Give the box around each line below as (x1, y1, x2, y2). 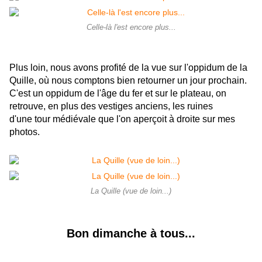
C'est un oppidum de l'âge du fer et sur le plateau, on (9, 88, 226, 99)
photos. (9, 127, 40, 137)
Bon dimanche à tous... (67, 227, 195, 240)
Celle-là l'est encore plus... (86, 23, 176, 32)
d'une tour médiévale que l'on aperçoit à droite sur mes (9, 114, 235, 125)
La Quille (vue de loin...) (91, 187, 171, 196)
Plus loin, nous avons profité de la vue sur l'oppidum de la (9, 63, 247, 73)
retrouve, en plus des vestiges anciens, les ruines (9, 101, 213, 112)
